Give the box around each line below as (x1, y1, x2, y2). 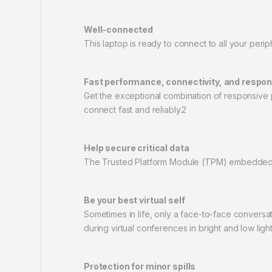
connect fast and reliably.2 (84, 104, 187, 115)
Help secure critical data (84, 143, 189, 154)
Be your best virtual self (84, 195, 185, 206)
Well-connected (84, 24, 154, 35)
